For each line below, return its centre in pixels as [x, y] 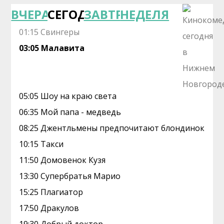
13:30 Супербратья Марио [70, 176]
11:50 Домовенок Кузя [62, 160]
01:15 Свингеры [49, 32]
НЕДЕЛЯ [145, 14]
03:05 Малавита [52, 48]
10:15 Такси [41, 144]
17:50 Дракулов [49, 208]
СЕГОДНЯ [75, 14]
